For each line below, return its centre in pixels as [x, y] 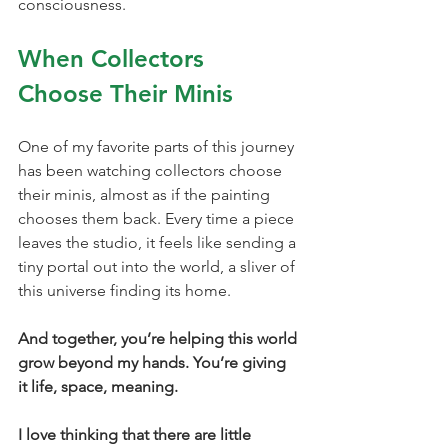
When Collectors [114, 59]
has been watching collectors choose [152, 171]
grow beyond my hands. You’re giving [154, 363]
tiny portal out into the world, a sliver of [158, 267]
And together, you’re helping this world [159, 339]
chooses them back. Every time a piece [158, 219]
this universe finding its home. [124, 291]
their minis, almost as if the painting [146, 195]
